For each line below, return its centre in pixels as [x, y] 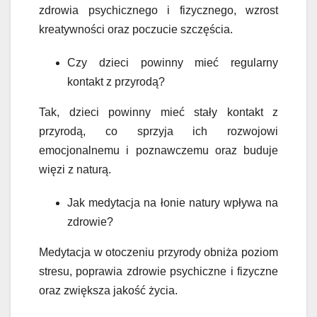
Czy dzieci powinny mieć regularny [173, 62]
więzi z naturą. [75, 169]
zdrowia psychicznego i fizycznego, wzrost [158, 10]
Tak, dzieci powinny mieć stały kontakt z [158, 112]
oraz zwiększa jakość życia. [108, 290]
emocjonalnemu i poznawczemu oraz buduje [158, 150]
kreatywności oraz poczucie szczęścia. [136, 29]
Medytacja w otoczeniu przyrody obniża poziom [158, 252]
